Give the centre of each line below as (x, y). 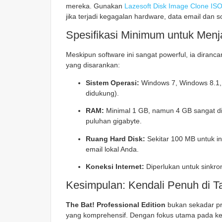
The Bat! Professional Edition (116, 205)
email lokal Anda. (112, 149)
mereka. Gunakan (95, 6)
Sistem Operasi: (112, 83)
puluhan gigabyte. (114, 121)
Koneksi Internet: (115, 166)
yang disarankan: (93, 65)
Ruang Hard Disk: (115, 139)
